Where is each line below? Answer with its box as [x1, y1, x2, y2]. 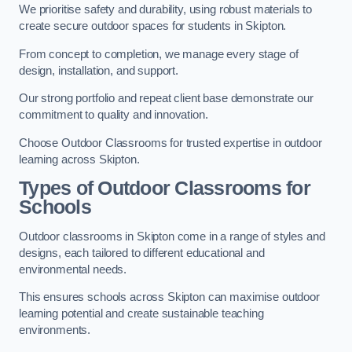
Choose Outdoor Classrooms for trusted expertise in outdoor [19, 136, 322, 149]
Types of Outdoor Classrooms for [19, 178, 310, 200]
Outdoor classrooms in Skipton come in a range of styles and [19, 229, 325, 243]
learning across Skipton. [19, 152, 140, 166]
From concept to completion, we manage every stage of [19, 47, 299, 60]
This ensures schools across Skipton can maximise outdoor [19, 291, 320, 304]
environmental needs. [19, 262, 127, 276]
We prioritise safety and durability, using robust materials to [19, 3, 312, 16]
